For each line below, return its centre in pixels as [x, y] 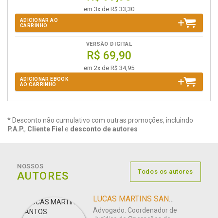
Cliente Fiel [45, 129]
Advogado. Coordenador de [135, 210]
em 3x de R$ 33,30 [109, 9]
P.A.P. [16, 129]
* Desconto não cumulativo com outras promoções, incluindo [100, 120]
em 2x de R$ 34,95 [109, 68]
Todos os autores [165, 172]
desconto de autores [104, 129]
